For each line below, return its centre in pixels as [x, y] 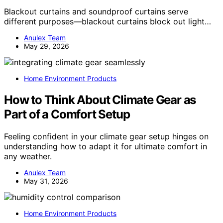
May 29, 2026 [47, 46]
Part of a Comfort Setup [67, 114]
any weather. [28, 156]
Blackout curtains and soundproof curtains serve [96, 11]
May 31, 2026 [46, 181]
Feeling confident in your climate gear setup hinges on [106, 136]
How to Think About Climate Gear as [100, 100]
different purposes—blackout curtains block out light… [108, 21]
